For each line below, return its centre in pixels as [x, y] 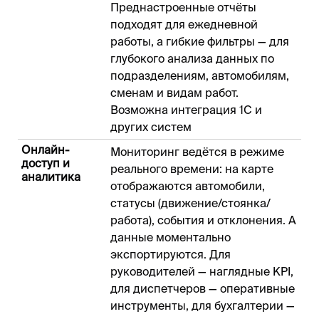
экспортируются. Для [171, 255]
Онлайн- [45, 150]
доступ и [46, 163]
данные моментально [171, 237]
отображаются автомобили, [188, 186]
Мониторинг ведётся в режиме [197, 152]
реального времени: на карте [192, 169]
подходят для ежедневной [184, 25]
